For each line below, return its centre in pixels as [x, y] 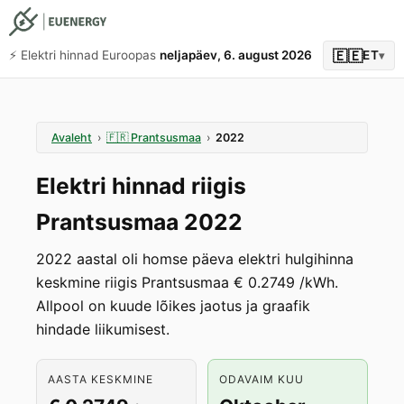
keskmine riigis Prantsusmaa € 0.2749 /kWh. [187, 282]
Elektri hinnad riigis [141, 186]
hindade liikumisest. [103, 329]
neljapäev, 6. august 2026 [236, 55]
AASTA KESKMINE [101, 379]
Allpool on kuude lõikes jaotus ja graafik [173, 306]
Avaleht [72, 138]
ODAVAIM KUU [262, 379]
